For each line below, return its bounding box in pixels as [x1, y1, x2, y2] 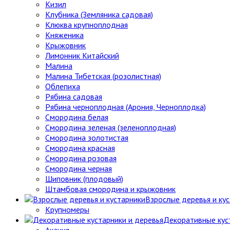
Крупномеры [45, 204, 89, 215]
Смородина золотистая [45, 132, 128, 143]
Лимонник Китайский [45, 50, 119, 61]
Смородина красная [45, 142, 115, 153]
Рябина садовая [45, 91, 102, 102]
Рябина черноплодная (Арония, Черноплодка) [45, 101, 206, 112]
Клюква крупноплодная [45, 19, 128, 30]
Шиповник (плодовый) [45, 173, 123, 184]
